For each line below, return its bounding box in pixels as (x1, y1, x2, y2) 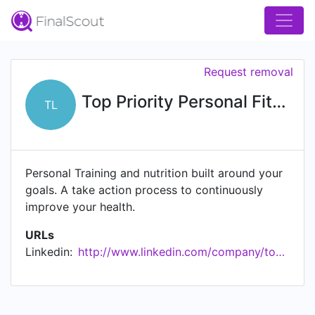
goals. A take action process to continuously (25, 183, 263, 197)
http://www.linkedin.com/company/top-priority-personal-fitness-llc (276, 245, 285, 259)
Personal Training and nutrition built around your (25, 166, 283, 180)
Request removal (204, 65, 293, 79)
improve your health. (25, 200, 135, 214)
